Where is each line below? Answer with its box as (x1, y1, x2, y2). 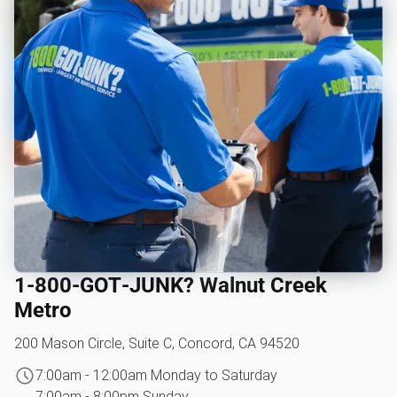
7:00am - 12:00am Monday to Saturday (35, 366, 277, 384)
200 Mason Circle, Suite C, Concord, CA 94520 (14, 334, 300, 352)
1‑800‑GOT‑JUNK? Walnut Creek (14, 272, 327, 298)
